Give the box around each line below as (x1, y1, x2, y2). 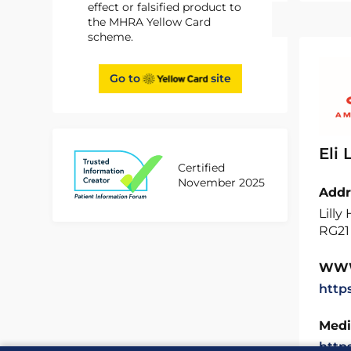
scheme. (88, 30, 134, 44)
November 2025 (178, 175, 266, 190)
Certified (178, 161, 226, 175)
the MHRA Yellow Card (88, 15, 212, 29)
